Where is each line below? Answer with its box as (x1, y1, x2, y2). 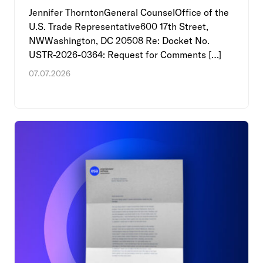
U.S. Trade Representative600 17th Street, (29, 20, 208, 32)
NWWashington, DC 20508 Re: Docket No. (29, 34, 210, 46)
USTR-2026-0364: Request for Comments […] (29, 48, 221, 60)
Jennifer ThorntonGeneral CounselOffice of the (29, 6, 229, 18)
